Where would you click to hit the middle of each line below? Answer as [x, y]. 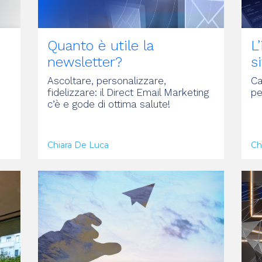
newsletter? [85, 62]
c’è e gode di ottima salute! [108, 104]
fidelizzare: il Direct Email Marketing [128, 92]
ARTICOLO [69, 158]
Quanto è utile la [100, 45]
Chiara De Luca [78, 145]
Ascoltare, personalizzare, [106, 80]
